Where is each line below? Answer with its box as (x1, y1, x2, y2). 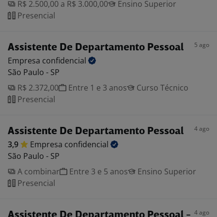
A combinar (15, 166, 60, 177)
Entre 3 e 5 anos (67, 166, 128, 177)
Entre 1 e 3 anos (66, 82, 127, 93)
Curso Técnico (135, 82, 188, 93)
